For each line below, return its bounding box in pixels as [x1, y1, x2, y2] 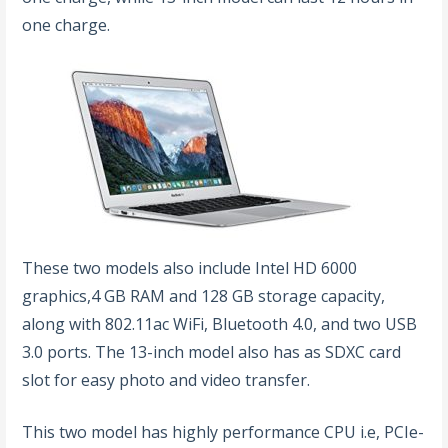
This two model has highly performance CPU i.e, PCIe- [22, 421, 34, 444]
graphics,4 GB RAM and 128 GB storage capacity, [22, 285, 386, 308]
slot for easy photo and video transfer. [22, 369, 311, 392]
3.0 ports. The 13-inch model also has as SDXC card [22, 341, 402, 364]
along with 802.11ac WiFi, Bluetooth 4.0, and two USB [22, 313, 418, 336]
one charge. [22, 14, 111, 37]
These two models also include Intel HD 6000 [22, 257, 34, 280]
